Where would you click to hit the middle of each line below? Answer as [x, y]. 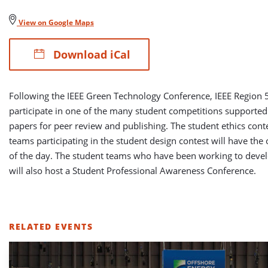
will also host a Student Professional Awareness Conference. [133, 170]
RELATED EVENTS [51, 226]
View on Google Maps [55, 22]
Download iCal [90, 54]
